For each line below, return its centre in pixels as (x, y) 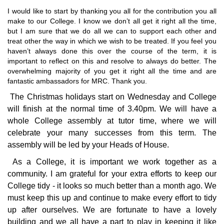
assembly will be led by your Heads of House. (88, 145)
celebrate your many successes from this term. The (112, 133)
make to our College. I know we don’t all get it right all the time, (112, 21)
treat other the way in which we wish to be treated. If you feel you (112, 41)
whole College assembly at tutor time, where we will (112, 121)
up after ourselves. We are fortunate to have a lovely (112, 210)
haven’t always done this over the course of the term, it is (112, 51)
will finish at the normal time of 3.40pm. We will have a (112, 109)
